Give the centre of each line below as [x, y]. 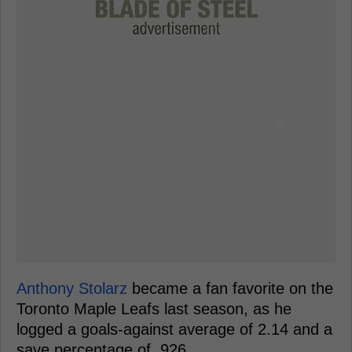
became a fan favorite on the [230, 288]
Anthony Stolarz [72, 288]
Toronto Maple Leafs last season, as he [154, 308]
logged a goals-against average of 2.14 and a [174, 329]
